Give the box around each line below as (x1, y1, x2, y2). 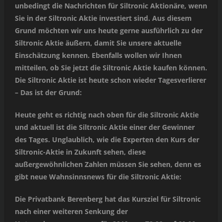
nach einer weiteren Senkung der (14, 207, 128, 217)
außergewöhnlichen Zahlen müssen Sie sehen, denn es (14, 160, 201, 169)
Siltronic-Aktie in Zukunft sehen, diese (14, 147, 146, 157)
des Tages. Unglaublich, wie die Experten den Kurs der (14, 135, 199, 145)
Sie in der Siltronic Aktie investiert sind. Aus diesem (14, 13, 192, 23)
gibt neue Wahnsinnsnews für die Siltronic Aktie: (14, 172, 181, 182)
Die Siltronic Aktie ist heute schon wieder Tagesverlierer (14, 75, 206, 85)
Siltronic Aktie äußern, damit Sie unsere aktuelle (14, 38, 181, 48)
